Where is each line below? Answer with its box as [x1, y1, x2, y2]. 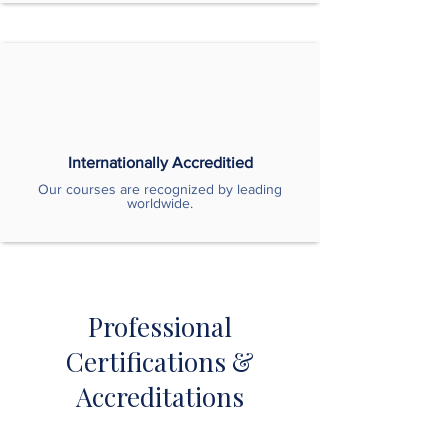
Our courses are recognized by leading [38, 181, 282, 198]
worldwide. [127, 195, 193, 212]
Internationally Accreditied [67, 154, 253, 172]
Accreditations [76, 379, 244, 415]
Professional [88, 309, 232, 345]
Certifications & [66, 344, 254, 380]
